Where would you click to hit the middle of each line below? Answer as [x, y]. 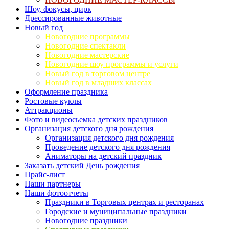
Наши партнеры [53, 184]
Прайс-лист [45, 175]
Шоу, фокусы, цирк [58, 9]
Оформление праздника [66, 92]
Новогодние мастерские [87, 55]
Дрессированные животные [73, 18]
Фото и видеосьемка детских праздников [96, 119]
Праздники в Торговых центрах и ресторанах [124, 202]
